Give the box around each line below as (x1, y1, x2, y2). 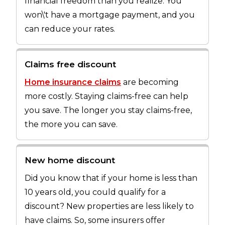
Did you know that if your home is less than (25, 173, 197, 183)
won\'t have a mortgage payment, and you (25, 10, 195, 20)
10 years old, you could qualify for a (25, 187, 166, 197)
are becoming (121, 77, 179, 87)
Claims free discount (25, 59, 116, 70)
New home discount (25, 155, 115, 166)
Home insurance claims (25, 77, 121, 87)
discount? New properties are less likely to (25, 201, 194, 211)
